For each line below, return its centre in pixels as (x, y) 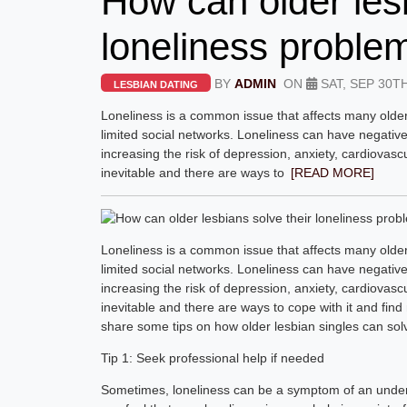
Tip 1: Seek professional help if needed (213, 357)
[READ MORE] (333, 172)
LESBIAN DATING (156, 84)
